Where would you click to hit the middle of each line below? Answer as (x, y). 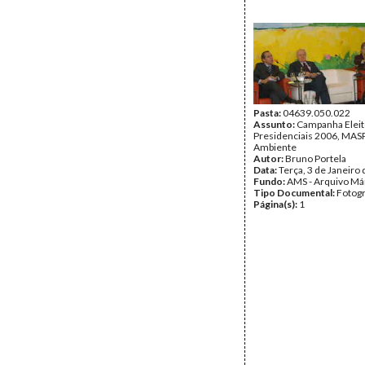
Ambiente (275, 147)
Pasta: (268, 113)
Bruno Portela (316, 158)
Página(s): (276, 204)
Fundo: (270, 181)
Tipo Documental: (295, 193)
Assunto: (275, 124)
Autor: (269, 158)
